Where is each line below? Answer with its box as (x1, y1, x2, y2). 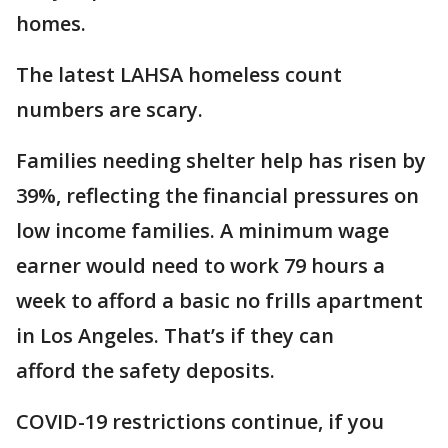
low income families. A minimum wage (16, 216, 389, 244)
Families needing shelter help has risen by (16, 146, 426, 174)
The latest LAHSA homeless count (16, 60, 342, 88)
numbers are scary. (16, 95, 203, 123)
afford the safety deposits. (16, 356, 280, 384)
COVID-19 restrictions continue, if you (16, 407, 384, 435)
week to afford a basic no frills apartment (16, 286, 423, 314)
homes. (16, 9, 91, 37)
